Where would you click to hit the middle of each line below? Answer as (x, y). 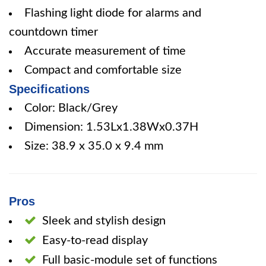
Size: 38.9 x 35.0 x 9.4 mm (94, 146)
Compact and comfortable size (103, 70)
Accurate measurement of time (105, 51)
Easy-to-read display (95, 240)
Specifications (49, 89)
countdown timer (53, 32)
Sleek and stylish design (104, 221)
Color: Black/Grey (71, 108)
